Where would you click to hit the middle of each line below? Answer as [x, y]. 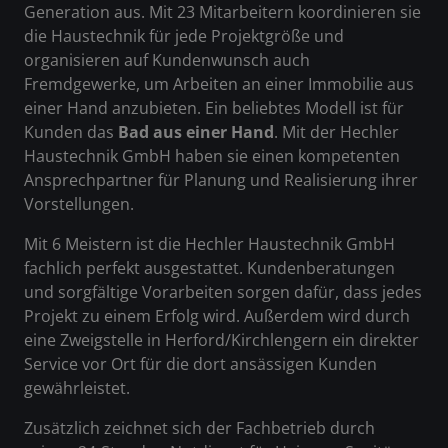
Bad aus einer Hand [196, 132]
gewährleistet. [77, 388]
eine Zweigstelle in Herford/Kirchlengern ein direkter [221, 340]
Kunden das [71, 132]
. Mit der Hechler [336, 132]
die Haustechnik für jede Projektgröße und [184, 36]
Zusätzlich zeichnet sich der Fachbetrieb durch [199, 428]
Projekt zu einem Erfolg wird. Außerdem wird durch [217, 316]
